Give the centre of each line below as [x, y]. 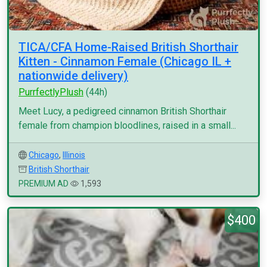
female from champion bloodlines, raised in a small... [127, 125]
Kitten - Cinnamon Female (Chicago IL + [125, 61]
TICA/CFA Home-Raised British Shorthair [128, 47]
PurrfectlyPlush [51, 92]
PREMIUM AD [44, 184]
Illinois [74, 155]
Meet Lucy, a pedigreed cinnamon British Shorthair [122, 111]
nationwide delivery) [73, 76]
